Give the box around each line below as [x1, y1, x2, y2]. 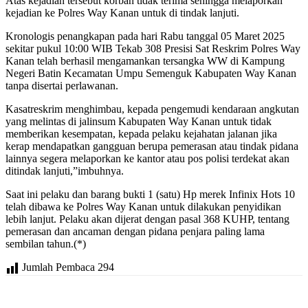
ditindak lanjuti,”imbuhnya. [5, 165, 124, 177]
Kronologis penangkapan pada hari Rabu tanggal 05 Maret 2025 [5, 30, 285, 43]
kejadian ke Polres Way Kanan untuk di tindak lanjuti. [5, 7, 239, 19]
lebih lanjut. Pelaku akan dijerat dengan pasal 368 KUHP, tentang [5, 213, 289, 225]
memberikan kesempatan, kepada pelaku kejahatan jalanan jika [5, 128, 277, 140]
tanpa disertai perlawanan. [5, 80, 118, 92]
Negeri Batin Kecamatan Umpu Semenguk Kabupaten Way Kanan [5, 67, 296, 80]
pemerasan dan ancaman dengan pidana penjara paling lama [5, 225, 265, 238]
